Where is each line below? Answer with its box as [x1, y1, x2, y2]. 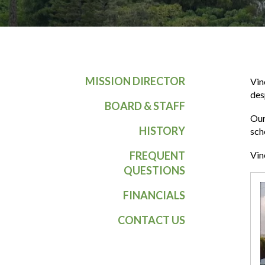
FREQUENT [130, 149, 186, 163]
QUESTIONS [124, 164, 186, 177]
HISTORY [139, 124, 186, 138]
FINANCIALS [123, 189, 186, 202]
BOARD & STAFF [105, 99, 186, 113]
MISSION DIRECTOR [85, 75, 186, 88]
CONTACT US [118, 214, 186, 227]
